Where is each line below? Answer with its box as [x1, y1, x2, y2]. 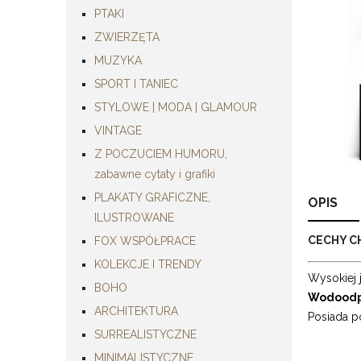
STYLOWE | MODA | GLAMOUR [94, 100, 257, 114]
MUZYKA [94, 53, 142, 67]
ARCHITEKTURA [94, 304, 178, 317]
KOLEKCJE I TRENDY [94, 257, 201, 271]
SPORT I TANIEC [94, 77, 178, 90]
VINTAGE [94, 123, 142, 137]
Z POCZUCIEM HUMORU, [94, 147, 227, 160]
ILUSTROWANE [94, 210, 174, 224]
